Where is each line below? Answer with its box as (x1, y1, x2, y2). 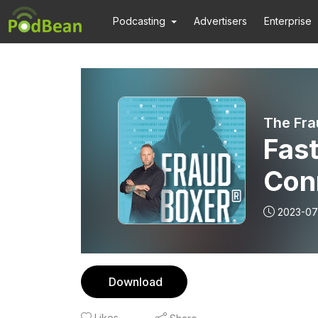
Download (109, 275, 163, 289)
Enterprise (264, 15, 312, 27)
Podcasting (113, 15, 165, 27)
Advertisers (194, 15, 248, 27)
